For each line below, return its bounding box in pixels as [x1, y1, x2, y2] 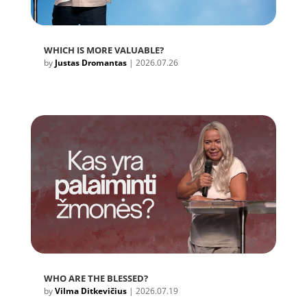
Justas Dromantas [54, 57, 127, 69]
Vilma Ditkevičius [54, 284, 127, 297]
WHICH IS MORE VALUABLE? [43, 44, 164, 57]
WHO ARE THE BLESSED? [43, 271, 148, 284]
